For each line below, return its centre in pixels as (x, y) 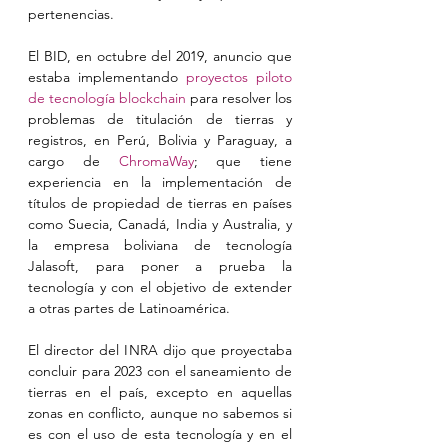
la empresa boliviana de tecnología (160, 245)
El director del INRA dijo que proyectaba (160, 350)
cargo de (73, 161)
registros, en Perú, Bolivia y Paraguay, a (160, 140)
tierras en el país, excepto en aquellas (160, 392)
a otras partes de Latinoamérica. (129, 308)
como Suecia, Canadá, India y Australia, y (160, 224)
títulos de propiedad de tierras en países (160, 203)
